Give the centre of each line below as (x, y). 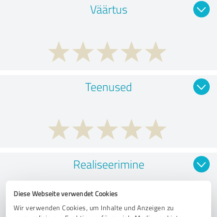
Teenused (108, 86)
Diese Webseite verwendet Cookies (66, 193)
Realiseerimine (108, 164)
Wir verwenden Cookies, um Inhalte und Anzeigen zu (94, 207)
